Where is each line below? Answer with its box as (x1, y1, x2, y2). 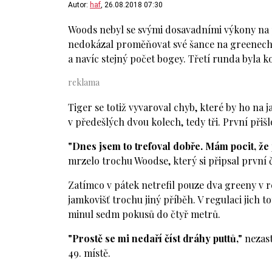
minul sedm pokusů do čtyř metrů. (68, 208, 220, 221)
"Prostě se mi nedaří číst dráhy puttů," (68, 232, 242, 245)
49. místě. (68, 246, 110, 260)
